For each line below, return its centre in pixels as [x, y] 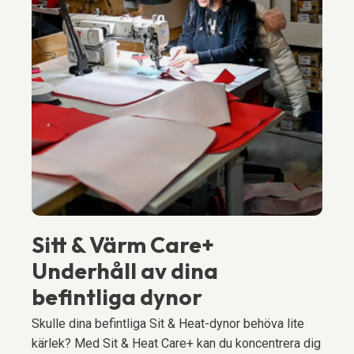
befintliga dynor [117, 296]
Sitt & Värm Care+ [125, 244]
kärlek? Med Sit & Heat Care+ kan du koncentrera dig [176, 343]
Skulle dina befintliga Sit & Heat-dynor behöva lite [168, 323]
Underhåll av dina [125, 270]
